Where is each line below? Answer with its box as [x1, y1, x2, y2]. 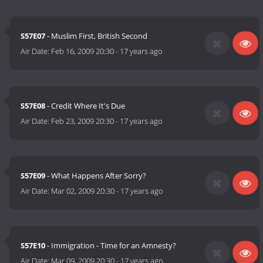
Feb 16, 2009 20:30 [51, 46, 114, 57]
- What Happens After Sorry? [45, 170, 147, 181]
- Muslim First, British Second [45, 31, 148, 42]
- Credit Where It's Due [45, 100, 126, 112]
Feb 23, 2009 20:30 [51, 116, 114, 127]
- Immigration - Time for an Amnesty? [45, 240, 177, 251]
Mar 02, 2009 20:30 [51, 186, 115, 197]
